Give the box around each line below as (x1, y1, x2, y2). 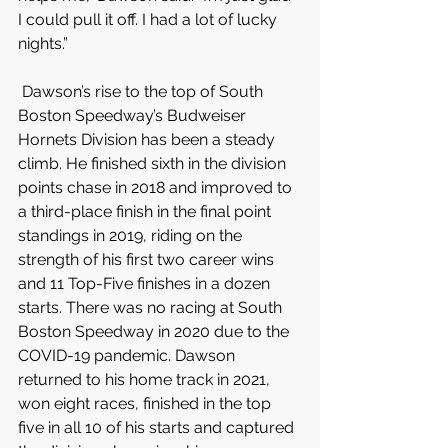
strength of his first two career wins (18, 250, 278, 269)
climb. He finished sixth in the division (18, 154, 290, 173)
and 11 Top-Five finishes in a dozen (18, 274, 274, 293)
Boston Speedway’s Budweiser (18, 106, 250, 125)
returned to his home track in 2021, (18, 370, 274, 389)
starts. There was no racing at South (18, 298, 286, 317)
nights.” (18, 34, 68, 53)
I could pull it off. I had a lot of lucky (18, 10, 281, 29)
